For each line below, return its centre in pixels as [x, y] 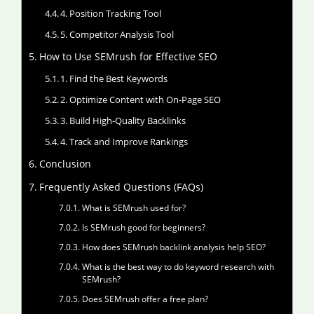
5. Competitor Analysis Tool [117, 34]
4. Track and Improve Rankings [124, 142]
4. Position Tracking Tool [111, 13]
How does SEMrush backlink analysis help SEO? [173, 247]
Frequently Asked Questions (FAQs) [121, 187]
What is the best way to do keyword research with [178, 267]
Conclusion [65, 164]
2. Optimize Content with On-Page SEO [141, 100]
